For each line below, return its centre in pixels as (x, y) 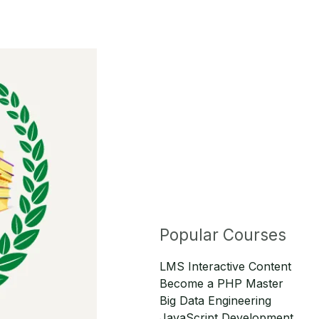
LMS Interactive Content (225, 266)
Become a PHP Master (221, 283)
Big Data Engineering (215, 300)
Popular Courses (223, 234)
